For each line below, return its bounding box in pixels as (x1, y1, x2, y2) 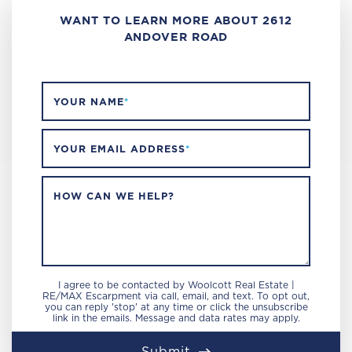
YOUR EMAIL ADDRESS (53, 142, 185, 156)
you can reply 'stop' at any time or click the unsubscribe (44, 300, 308, 314)
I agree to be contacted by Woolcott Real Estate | (57, 278, 295, 292)
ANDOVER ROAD (123, 29, 229, 46)
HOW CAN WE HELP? (53, 189, 174, 203)
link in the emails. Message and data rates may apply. (52, 311, 300, 325)
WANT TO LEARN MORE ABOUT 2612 (60, 13, 292, 29)
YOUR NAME (53, 95, 124, 109)
